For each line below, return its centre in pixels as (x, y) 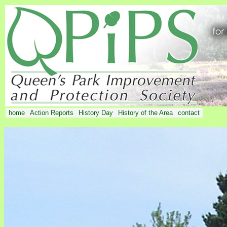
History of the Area (145, 113)
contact (189, 113)
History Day (96, 113)
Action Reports (52, 113)
